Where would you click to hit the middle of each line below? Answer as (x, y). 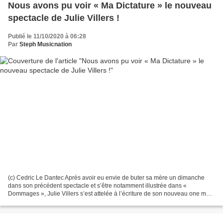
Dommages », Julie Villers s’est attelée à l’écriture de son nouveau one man (111, 193)
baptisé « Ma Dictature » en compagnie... (63, 201)
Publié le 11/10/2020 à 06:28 (47, 37)
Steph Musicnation (46, 45)
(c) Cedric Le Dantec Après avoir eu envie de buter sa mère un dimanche (106, 177)
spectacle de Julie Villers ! (64, 18)
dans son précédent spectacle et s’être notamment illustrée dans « (97, 185)
